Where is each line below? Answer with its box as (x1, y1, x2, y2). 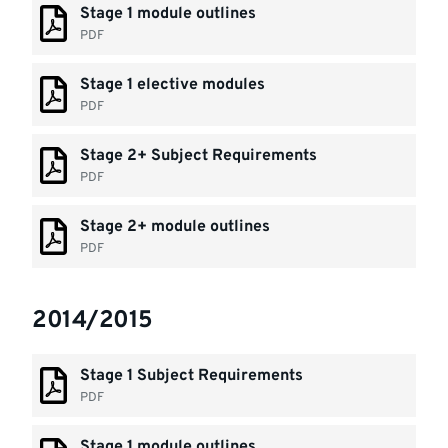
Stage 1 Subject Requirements (80, 366, 304, 386)
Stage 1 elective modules (80, 75, 266, 95)
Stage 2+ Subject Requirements (80, 146, 318, 166)
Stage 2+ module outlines (80, 217, 271, 237)
